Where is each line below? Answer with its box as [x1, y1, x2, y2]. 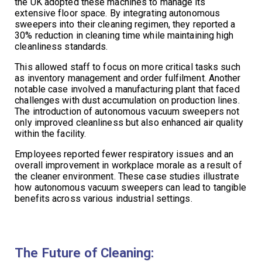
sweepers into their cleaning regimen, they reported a [15, 19, 236, 30]
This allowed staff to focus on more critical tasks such [15, 61, 240, 73]
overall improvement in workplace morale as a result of [15, 160, 242, 171]
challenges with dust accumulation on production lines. [15, 95, 240, 106]
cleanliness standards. [15, 41, 108, 53]
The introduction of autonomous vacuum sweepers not [15, 106, 240, 118]
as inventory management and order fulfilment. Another [15, 73, 241, 84]
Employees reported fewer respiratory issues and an [15, 149, 234, 160]
